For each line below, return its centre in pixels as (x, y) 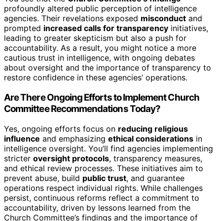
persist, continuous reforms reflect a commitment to (102, 198)
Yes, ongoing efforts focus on (61, 129)
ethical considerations (151, 138)
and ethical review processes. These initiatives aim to (104, 168)
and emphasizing (74, 138)
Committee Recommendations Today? (82, 109)
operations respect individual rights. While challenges (103, 188)
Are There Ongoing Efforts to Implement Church (102, 97)
